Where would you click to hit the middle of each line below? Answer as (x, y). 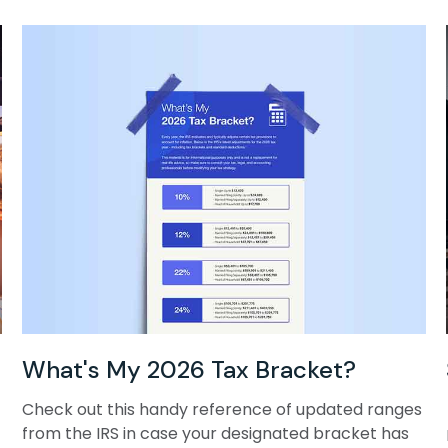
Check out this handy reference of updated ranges (222, 409)
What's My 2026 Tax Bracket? (189, 369)
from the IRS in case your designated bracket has (216, 433)
